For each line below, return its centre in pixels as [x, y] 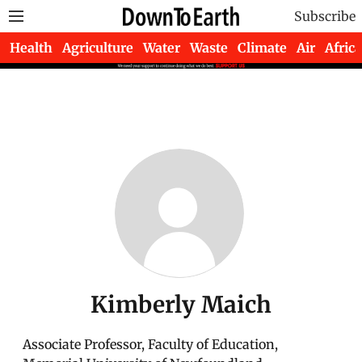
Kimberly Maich [181, 305]
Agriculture [98, 48]
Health [31, 48]
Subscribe [325, 16]
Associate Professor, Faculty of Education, [150, 344]
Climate [262, 48]
